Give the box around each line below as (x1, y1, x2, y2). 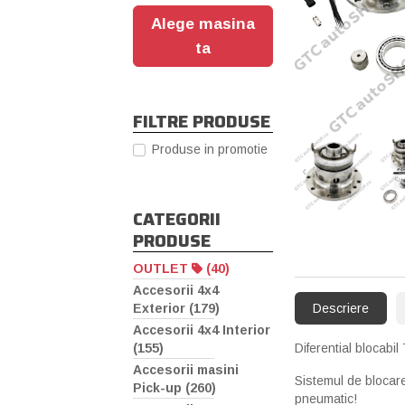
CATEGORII (133, 205, 221, 233)
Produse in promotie (152, 142, 268, 156)
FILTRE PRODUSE (133, 108, 270, 135)
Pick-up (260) (133, 381, 216, 396)
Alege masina (151, 14, 255, 33)
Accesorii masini (133, 363, 239, 378)
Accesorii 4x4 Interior (133, 323, 270, 338)
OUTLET (133, 261, 192, 277)
